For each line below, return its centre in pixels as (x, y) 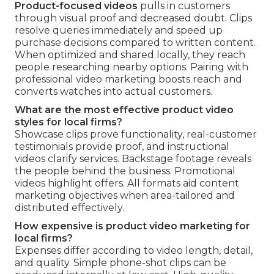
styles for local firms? (68, 122)
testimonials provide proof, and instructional (122, 146)
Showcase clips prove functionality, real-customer (136, 134)
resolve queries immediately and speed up (119, 30)
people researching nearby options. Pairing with (131, 67)
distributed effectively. (69, 207)
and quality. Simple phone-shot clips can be (120, 262)
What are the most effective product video (124, 109)
